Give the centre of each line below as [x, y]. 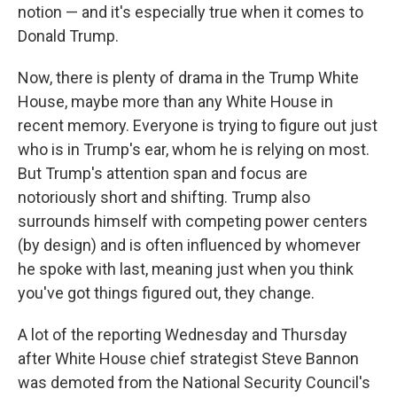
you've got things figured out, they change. [166, 293]
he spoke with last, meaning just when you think [186, 269]
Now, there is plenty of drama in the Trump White [188, 78]
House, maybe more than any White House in [175, 102]
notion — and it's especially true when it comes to [191, 12]
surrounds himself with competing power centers [193, 222]
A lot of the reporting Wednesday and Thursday [183, 335]
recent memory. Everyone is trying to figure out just [198, 126]
